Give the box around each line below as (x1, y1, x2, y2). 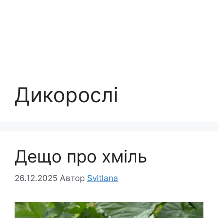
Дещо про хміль (15, 146, 147, 166)
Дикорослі (15, 82, 118, 107)
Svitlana (87, 173, 118, 183)
